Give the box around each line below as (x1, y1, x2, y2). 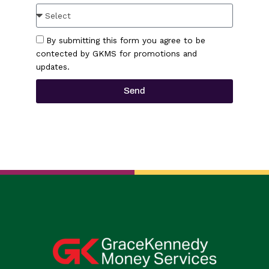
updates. (36, 61, 70, 71)
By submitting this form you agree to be (46, 35, 205, 45)
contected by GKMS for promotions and (36, 48, 197, 58)
